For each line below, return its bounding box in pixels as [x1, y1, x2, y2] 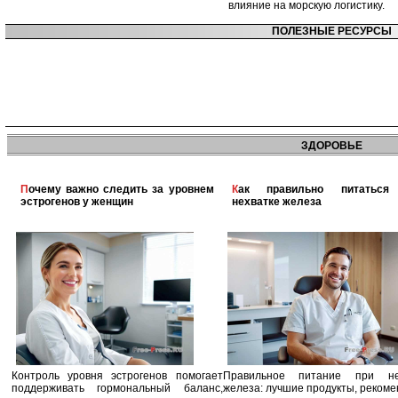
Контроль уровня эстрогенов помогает [12, 370, 223, 382]
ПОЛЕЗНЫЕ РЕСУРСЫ [271, 25, 392, 37]
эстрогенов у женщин [20, 195, 133, 208]
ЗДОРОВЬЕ [300, 139, 362, 152]
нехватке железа [231, 195, 322, 208]
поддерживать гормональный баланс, [12, 382, 223, 394]
